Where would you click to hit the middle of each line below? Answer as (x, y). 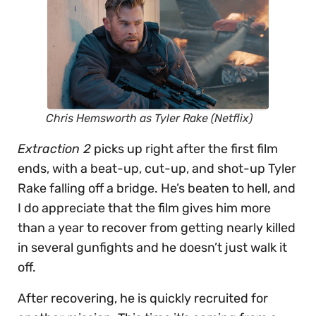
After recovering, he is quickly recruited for (143, 299)
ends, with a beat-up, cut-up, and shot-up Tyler (157, 169)
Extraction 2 (54, 149)
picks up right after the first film (184, 149)
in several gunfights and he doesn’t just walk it (152, 248)
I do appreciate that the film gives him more (144, 208)
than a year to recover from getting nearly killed (157, 228)
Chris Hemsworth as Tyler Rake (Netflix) (149, 119)
